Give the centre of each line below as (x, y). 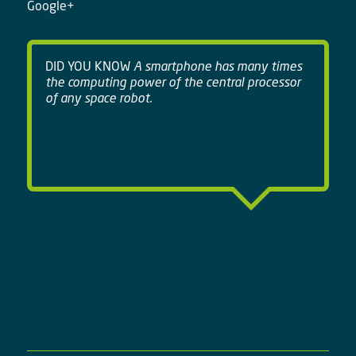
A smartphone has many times (216, 66)
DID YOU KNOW (87, 66)
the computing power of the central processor (172, 82)
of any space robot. (98, 98)
